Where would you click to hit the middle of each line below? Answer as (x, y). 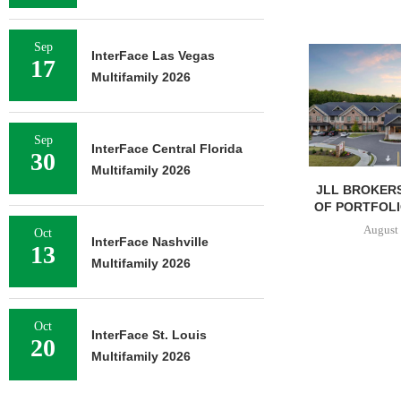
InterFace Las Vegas (153, 55)
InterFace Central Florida (167, 149)
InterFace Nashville (150, 242)
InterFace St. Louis (149, 335)
